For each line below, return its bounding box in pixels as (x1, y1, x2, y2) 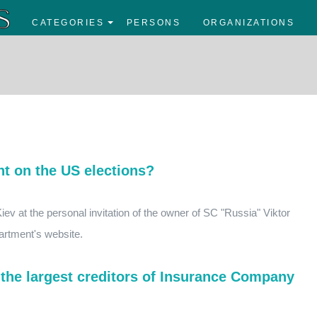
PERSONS (126, 18, 180, 28)
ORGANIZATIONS (202, 18, 294, 28)
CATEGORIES (32, 18, 104, 28)
